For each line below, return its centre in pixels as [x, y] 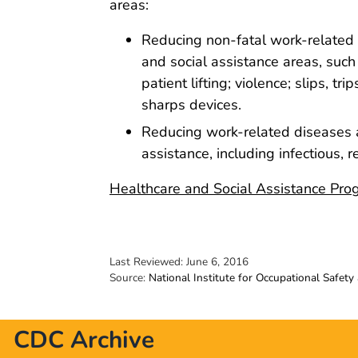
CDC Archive [84, 340]
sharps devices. [191, 104]
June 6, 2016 [217, 261]
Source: [129, 277]
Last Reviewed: [148, 261]
